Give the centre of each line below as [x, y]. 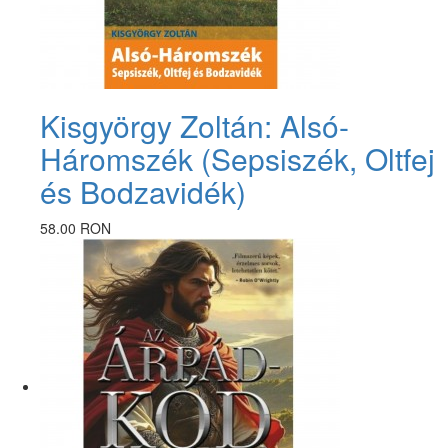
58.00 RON [75, 227]
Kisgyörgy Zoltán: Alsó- [194, 125]
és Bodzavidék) [143, 191]
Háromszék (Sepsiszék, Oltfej [237, 158]
